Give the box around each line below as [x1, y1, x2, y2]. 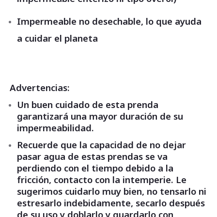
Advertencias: [10, 81, 70, 93]
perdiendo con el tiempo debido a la [17, 162, 173, 174]
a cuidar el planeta [17, 32, 98, 44]
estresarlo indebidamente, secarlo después [17, 197, 205, 209]
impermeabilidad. [17, 122, 94, 134]
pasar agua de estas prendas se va [17, 150, 168, 162]
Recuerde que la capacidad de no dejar [17, 139, 186, 151]
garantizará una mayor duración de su [17, 110, 183, 122]
